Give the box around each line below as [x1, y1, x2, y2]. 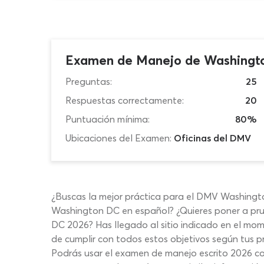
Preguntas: [65, 75, 112, 87]
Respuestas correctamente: [65, 94, 184, 106]
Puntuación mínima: [65, 113, 150, 125]
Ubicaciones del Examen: [65, 132, 171, 144]
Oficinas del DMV [174, 132, 251, 144]
